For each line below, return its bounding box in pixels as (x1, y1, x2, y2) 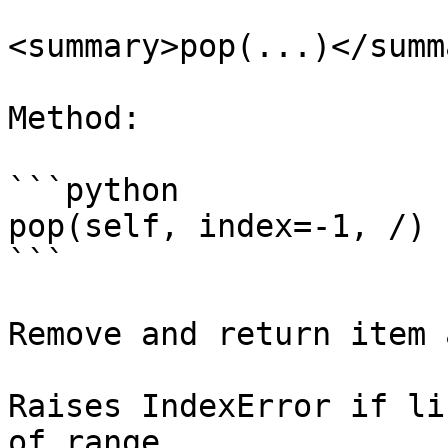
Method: (8, 100, 141, 136)
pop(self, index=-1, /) (8, 208, 426, 244)
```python (8, 172, 179, 208)
